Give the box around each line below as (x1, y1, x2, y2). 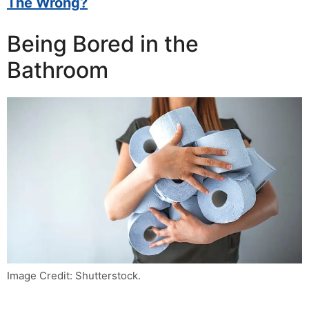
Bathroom (7, 56, 108, 83)
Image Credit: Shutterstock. (7, 268, 141, 282)
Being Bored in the (7, 30, 199, 57)
